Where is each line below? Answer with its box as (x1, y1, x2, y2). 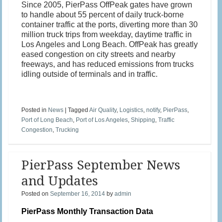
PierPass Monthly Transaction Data (21, 207, 158, 216)
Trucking (55, 126, 79, 133)
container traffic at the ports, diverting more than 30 (21, 20, 198, 29)
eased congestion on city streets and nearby (21, 50, 176, 58)
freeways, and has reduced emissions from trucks (21, 59, 194, 68)
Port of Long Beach (21, 116, 73, 123)
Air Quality (89, 106, 117, 113)
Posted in (21, 106, 49, 113)
